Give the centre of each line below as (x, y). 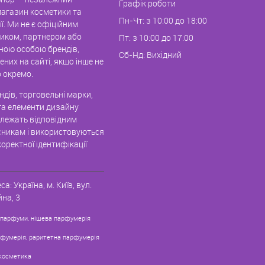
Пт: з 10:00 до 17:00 (156, 37)
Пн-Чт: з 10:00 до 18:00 (163, 20)
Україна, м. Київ (43, 185)
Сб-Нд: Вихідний (150, 54)
